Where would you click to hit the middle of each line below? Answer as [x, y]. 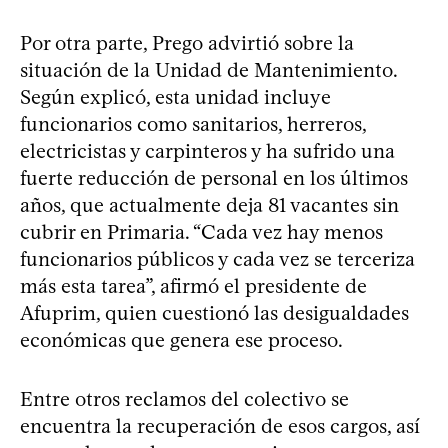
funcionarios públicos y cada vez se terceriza [217, 258]
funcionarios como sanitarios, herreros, [193, 123]
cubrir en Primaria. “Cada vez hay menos [201, 231]
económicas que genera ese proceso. [181, 339]
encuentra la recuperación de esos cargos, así [220, 425]
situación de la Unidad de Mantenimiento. [208, 69]
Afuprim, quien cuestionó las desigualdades [214, 312]
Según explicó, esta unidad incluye [175, 96]
